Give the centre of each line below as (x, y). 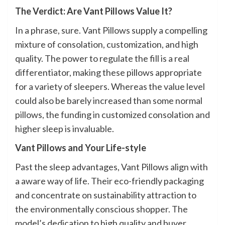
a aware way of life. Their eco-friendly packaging (109, 181)
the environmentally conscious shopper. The (101, 209)
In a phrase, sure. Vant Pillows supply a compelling (111, 30)
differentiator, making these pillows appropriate (108, 72)
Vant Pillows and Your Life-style (81, 147)
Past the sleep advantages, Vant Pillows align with (111, 166)
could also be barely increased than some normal (109, 100)
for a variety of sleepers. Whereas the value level (110, 86)
